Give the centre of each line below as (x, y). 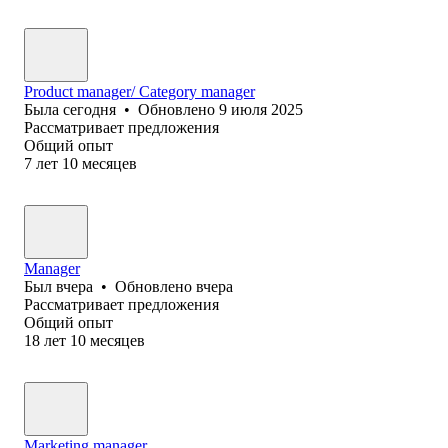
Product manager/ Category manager (139, 91)
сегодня (89, 109)
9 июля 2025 (261, 109)
